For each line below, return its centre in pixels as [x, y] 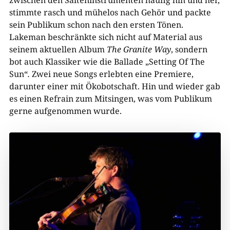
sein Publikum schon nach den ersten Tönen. [96, 25]
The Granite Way [139, 50]
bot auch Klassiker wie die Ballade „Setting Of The [107, 62]
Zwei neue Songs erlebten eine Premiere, [111, 74]
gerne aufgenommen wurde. [65, 111]
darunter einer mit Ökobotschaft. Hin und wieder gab [114, 87]
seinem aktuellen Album [58, 50]
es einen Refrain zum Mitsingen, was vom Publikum [110, 99]
